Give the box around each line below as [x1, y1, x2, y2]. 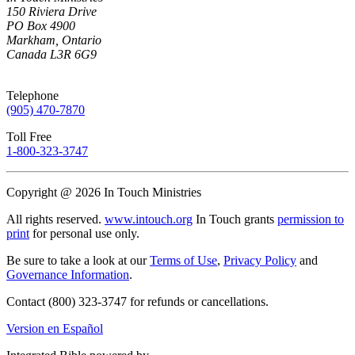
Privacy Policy [223, 254, 296, 268]
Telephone [6, 89, 59, 103]
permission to [277, 212, 344, 227]
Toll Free [6, 130, 52, 144]
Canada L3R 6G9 [6, 48, 97, 62]
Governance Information [6, 268, 129, 282]
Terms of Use [150, 254, 217, 268]
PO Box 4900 [6, 19, 75, 33]
